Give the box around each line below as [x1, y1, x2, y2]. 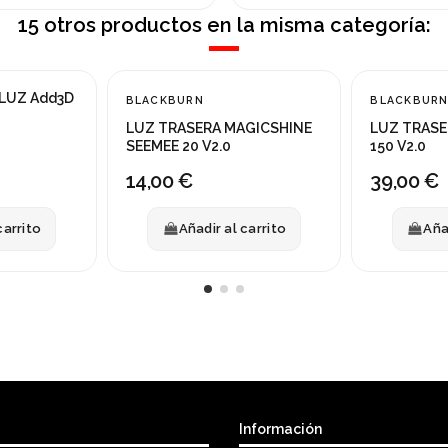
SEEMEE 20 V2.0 [125, 137, 231, 154]
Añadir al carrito [178, 221, 287, 237]
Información [239, 420, 322, 437]
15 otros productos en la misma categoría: [17, 12, 431, 37]
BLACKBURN [125, 93, 204, 106]
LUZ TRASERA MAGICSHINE [125, 119, 312, 136]
